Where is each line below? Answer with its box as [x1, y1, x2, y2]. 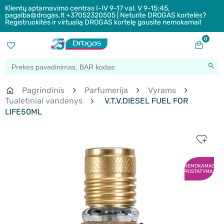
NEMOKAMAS [183, 162, 215, 169]
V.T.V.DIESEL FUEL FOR [102, 96, 188, 106]
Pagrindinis [22, 85, 64, 95]
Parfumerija [84, 85, 128, 95]
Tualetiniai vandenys [5, 96, 82, 106]
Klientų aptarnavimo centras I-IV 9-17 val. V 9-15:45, [5, 4, 169, 12]
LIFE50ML [5, 107, 42, 117]
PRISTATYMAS [182, 168, 216, 174]
